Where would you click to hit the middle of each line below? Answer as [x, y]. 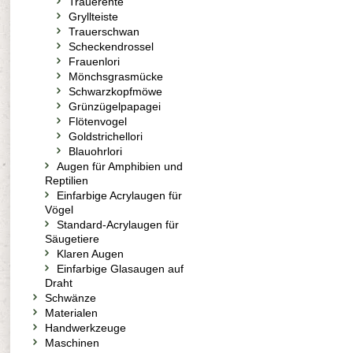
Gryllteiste [93, 17]
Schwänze [71, 298]
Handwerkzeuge [85, 328]
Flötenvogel [98, 121]
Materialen [71, 313]
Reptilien [67, 180]
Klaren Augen [90, 254]
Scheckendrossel [111, 46]
